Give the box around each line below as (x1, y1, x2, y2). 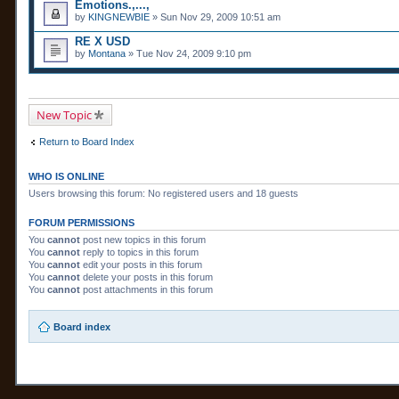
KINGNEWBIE (88, 12, 150, 23)
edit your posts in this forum (80, 258, 202, 270)
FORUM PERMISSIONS (28, 216, 134, 228)
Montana (88, 48, 126, 60)
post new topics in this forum (80, 233, 206, 245)
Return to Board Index (39, 136, 134, 148)
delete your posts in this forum (80, 271, 213, 282)
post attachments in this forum (80, 283, 213, 295)
